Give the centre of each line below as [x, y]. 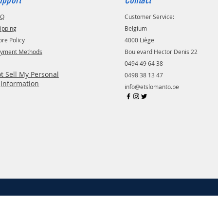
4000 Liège [139, 40]
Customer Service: [149, 16]
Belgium [136, 28]
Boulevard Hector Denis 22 [161, 51]
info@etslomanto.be [152, 86]
